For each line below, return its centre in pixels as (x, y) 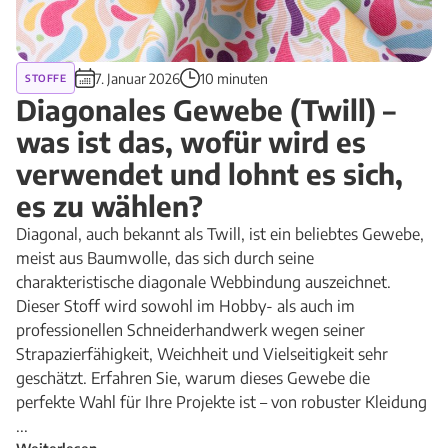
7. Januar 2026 (137, 78)
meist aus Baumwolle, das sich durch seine (165, 258)
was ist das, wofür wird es (191, 141)
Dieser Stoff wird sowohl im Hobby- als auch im (185, 306)
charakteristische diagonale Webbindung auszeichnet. (203, 282)
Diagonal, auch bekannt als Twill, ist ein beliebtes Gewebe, (220, 234)
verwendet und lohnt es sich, (209, 173)
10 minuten (234, 78)
